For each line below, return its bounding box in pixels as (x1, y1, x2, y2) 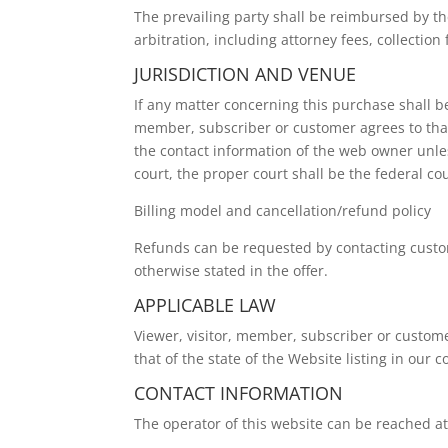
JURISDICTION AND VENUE (134, 62, 357, 86)
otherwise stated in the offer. (134, 261, 329, 280)
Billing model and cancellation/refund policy (134, 201, 432, 220)
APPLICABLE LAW (134, 293, 277, 317)
